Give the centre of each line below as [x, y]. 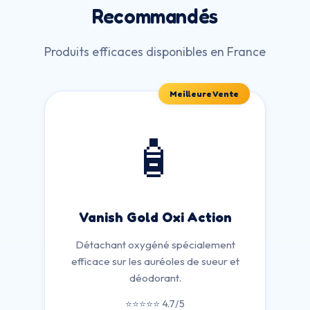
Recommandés [155, 16]
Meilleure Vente [204, 94]
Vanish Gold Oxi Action [155, 217]
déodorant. [155, 278]
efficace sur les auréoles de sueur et [155, 261]
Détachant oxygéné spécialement [155, 245]
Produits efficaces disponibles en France [155, 52]
